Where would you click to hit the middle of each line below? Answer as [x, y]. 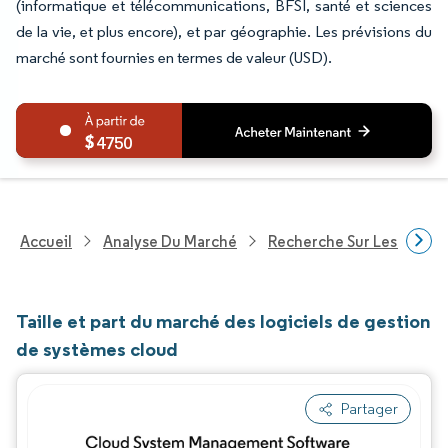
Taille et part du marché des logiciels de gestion [223, 321]
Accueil [46, 241]
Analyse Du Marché [170, 241]
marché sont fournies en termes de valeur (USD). [174, 57]
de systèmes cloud [97, 349]
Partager [369, 408]
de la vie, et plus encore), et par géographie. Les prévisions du [224, 31]
